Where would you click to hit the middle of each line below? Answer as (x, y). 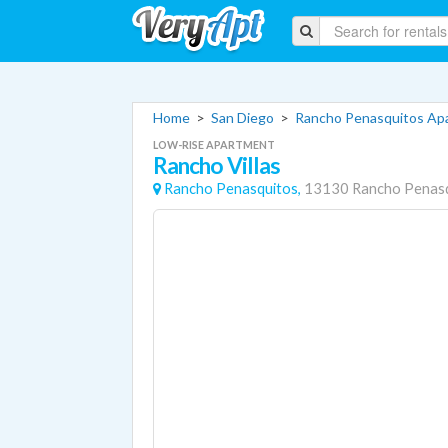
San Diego (242, 117)
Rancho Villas (217, 165)
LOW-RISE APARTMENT (214, 144)
